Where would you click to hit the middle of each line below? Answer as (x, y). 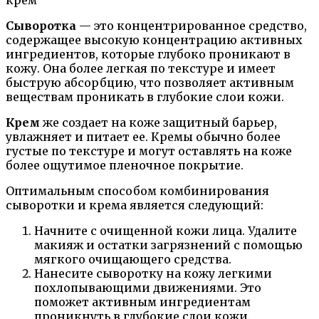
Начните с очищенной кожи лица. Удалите (166, 231)
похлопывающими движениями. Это (148, 288)
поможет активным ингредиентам (142, 302)
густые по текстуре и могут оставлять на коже (149, 151)
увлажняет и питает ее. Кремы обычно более (143, 137)
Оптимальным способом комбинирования (137, 191)
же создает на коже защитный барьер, (158, 123)
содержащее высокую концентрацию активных (154, 40)
